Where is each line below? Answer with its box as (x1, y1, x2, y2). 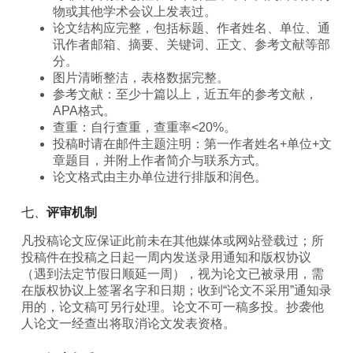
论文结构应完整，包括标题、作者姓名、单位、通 (52, 20, 330, 35)
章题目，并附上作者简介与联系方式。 (52, 153, 267, 167)
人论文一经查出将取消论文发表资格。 (20, 316, 236, 330)
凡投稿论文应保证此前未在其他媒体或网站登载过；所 (20, 233, 324, 247)
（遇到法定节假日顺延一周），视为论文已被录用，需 (20, 266, 324, 281)
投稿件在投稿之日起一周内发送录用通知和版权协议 (20, 250, 311, 264)
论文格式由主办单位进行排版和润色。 (52, 169, 267, 184)
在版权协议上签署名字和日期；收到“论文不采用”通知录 (20, 283, 332, 297)
